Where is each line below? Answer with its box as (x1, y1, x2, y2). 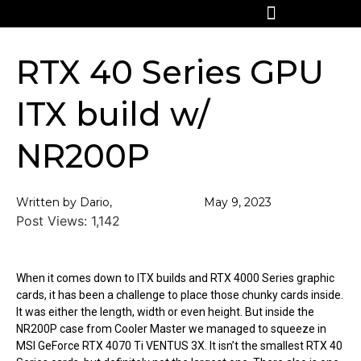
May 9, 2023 (204, 195, 272, 210)
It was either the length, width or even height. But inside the (16, 305, 314, 318)
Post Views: (16, 213, 87, 229)
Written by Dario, (16, 195, 112, 210)
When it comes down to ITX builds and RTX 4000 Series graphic (16, 272, 334, 284)
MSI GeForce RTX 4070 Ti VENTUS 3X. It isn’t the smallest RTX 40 (16, 339, 342, 352)
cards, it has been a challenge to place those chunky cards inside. (16, 288, 343, 301)
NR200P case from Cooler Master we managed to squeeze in (16, 322, 326, 335)
